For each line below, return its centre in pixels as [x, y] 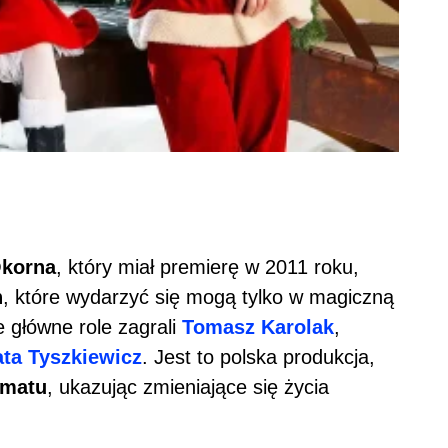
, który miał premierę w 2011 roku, [207, 266]
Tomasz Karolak [258, 326]
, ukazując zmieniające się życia [188, 386]
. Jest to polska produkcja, [258, 356]
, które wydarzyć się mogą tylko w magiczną [198, 296]
